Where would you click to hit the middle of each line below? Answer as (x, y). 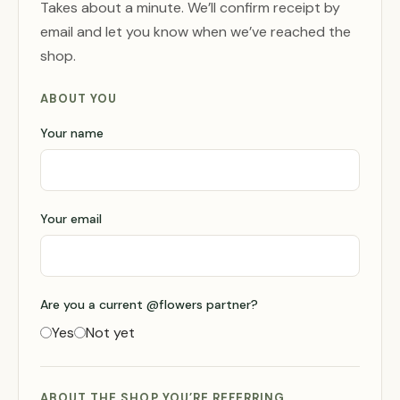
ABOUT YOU (79, 99)
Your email (71, 219)
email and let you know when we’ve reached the (196, 32)
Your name (72, 133)
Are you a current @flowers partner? (149, 304)
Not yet (110, 333)
